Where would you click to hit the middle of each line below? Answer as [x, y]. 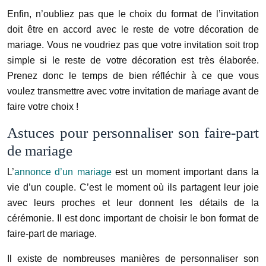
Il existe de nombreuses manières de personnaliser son [133, 259]
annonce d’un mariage [63, 172]
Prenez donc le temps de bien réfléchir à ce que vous [133, 76]
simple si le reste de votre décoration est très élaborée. [133, 60]
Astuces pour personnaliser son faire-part [133, 133]
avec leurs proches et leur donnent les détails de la [133, 203]
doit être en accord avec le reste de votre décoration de [133, 29]
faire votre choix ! [43, 107]
